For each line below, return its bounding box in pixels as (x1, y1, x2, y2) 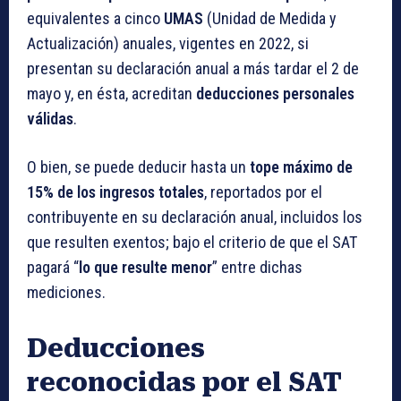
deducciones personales (196, 84, 354, 104)
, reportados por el (204, 183, 322, 202)
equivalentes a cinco (27, 9, 164, 29)
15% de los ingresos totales (27, 183, 204, 202)
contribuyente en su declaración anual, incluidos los (27, 208, 363, 227)
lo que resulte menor (79, 258, 212, 277)
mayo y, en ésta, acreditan (27, 84, 196, 104)
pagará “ (27, 258, 79, 277)
